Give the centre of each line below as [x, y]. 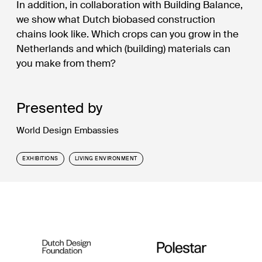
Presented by [60, 108]
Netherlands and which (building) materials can [124, 48]
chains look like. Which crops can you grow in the [128, 34]
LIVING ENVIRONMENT [106, 159]
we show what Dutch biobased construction [116, 19]
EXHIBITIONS [40, 159]
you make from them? [66, 63]
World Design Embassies [68, 131]
